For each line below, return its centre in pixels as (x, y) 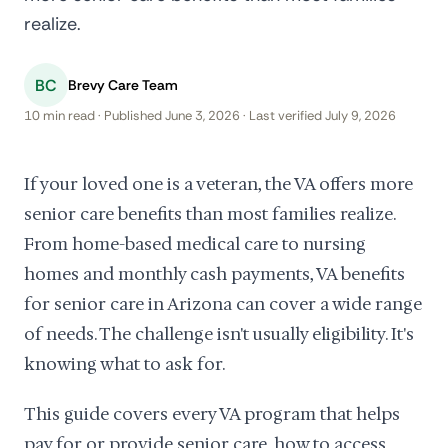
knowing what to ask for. (124, 364)
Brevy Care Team (123, 84)
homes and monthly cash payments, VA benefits (214, 274)
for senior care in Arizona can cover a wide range (223, 304)
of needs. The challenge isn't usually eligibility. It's (219, 334)
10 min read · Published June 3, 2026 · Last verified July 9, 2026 (210, 115)
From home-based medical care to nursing (195, 244)
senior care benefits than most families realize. (209, 214)
